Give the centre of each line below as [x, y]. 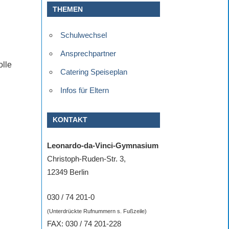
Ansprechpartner [88, 53]
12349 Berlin [68, 172]
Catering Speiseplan [94, 72]
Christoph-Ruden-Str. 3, [86, 159]
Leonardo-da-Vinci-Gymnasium [103, 146]
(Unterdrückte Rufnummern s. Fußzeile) [97, 211]
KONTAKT [70, 120]
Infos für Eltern [84, 90]
